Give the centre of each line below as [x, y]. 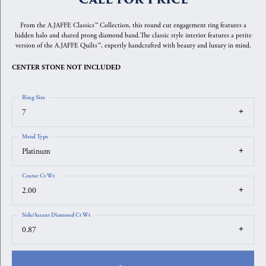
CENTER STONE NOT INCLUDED [66, 68]
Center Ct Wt [38, 176]
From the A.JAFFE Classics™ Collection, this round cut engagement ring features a [133, 25]
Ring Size [34, 97]
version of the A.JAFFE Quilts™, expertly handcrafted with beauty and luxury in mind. [133, 45]
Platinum [36, 152]
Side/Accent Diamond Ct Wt [56, 215]
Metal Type [35, 137]
